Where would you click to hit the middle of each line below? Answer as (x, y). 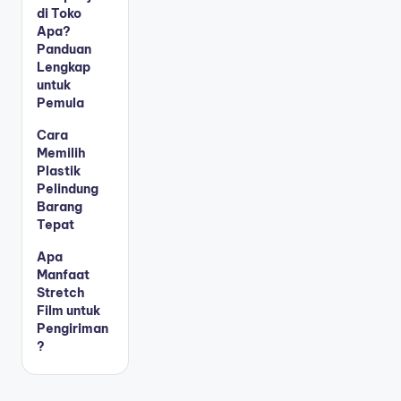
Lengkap (64, 67)
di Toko (59, 13)
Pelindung (68, 188)
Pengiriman (73, 328)
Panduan (64, 49)
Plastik (59, 171)
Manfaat (63, 274)
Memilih (61, 153)
